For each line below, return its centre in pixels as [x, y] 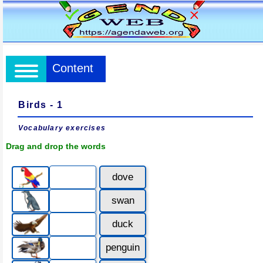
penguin [123, 247]
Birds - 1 [41, 105]
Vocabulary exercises [62, 128]
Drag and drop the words [56, 146]
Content [73, 68]
